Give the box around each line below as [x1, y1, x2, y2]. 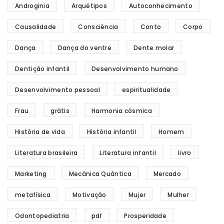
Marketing [15, 169, 47, 178]
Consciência [78, 22, 118, 31]
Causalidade [15, 22, 56, 31]
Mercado [153, 169, 181, 178]
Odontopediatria [15, 211, 69, 220]
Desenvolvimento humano [91, 64, 178, 73]
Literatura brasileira [15, 148, 78, 157]
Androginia [15, 1, 49, 10]
